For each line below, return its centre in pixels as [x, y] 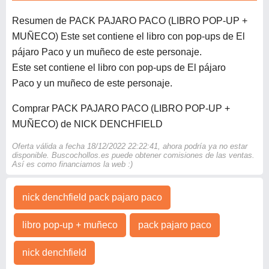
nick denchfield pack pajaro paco [92, 198]
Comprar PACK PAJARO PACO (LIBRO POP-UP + [121, 109]
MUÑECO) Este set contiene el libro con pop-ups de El [128, 37]
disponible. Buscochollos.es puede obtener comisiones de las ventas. [133, 156]
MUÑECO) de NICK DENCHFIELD [87, 124]
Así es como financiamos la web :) [72, 165]
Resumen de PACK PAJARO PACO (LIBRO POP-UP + [130, 21]
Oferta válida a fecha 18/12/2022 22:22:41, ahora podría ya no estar [130, 147]
